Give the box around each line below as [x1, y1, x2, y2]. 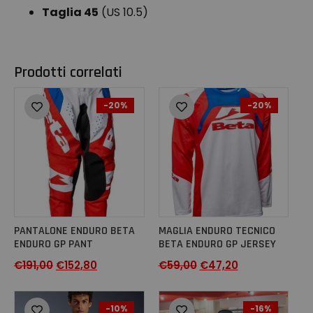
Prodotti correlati [14, 62, 122, 82]
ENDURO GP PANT [14, 237, 93, 252]
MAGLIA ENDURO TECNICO [158, 224, 275, 239]
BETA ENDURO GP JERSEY [158, 237, 276, 252]
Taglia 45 [42, 4, 99, 21]
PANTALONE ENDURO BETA [14, 224, 135, 239]
